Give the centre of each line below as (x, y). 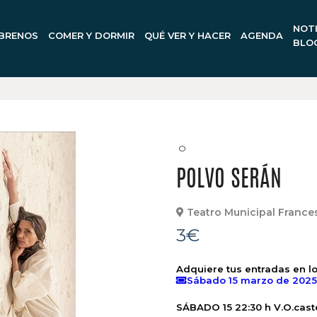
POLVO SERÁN (229, 181)
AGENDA (261, 35)
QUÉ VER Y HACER (187, 35)
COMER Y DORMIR (91, 35)
